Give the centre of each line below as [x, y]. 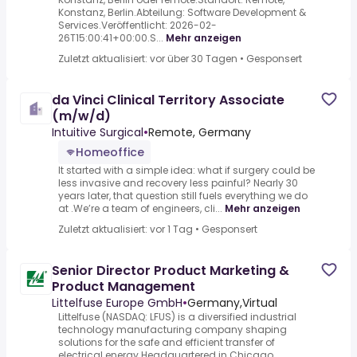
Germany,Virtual [232, 303]
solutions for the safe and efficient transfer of [167, 343]
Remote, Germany [200, 133]
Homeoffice [110, 153]
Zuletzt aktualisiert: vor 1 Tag [126, 229]
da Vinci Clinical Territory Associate [168, 100]
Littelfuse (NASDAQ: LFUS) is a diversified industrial [177, 317]
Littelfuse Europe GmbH [117, 303]
